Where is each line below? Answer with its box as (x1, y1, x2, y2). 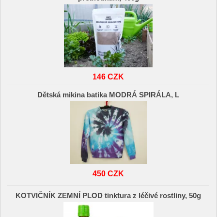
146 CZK (93, 72, 124, 81)
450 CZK (93, 169, 124, 178)
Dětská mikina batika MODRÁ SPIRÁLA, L (37, 91, 180, 99)
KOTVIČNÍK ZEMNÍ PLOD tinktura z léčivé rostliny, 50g (15, 192, 201, 200)
